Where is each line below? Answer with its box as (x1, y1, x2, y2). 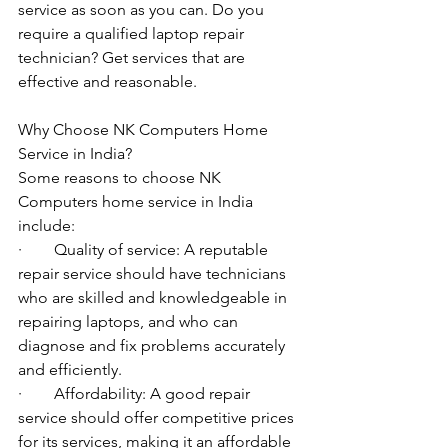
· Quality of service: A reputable (18, 240, 272, 260)
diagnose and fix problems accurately (18, 336, 289, 356)
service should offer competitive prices (18, 408, 298, 428)
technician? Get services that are (18, 48, 249, 68)
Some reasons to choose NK (18, 168, 225, 188)
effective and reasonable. (18, 72, 197, 92)
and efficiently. (18, 360, 122, 380)
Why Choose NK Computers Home (18, 120, 272, 140)
